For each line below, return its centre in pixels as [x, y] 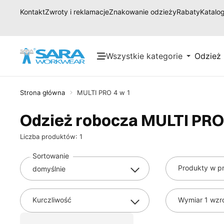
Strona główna [42, 92]
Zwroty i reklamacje [77, 12]
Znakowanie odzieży [143, 12]
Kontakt [32, 12]
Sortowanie [51, 156]
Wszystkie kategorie [144, 56]
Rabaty [188, 12]
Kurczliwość [52, 200]
